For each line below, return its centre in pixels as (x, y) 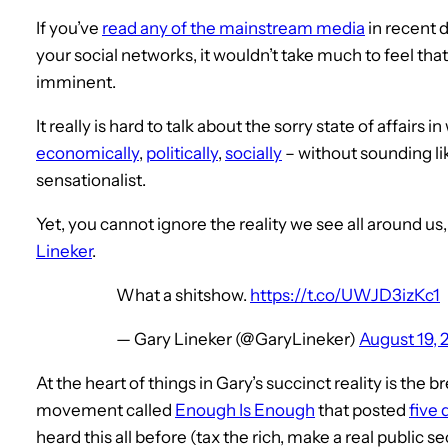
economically (87, 152)
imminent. (76, 81)
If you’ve (69, 27)
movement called (105, 409)
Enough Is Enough (245, 409)
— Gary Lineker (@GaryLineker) (237, 338)
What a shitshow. (183, 294)
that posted (362, 409)
